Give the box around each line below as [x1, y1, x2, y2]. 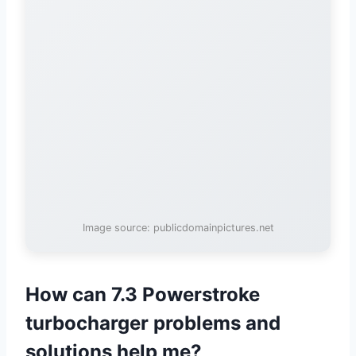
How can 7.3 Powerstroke [25, 283, 260, 307]
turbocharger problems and [25, 311, 281, 335]
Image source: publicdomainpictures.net [82, 222, 274, 234]
